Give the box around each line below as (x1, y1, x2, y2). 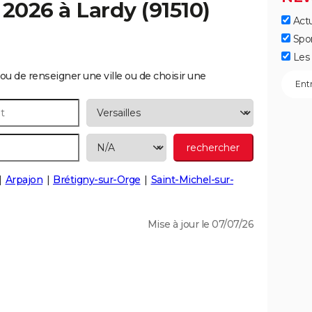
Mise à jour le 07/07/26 (147, 218, 253, 231)
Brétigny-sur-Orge (53, 173, 141, 186)
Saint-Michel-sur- (150, 173, 233, 186)
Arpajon (5, 173, 42, 186)
